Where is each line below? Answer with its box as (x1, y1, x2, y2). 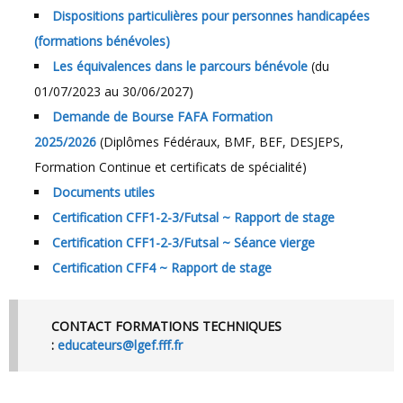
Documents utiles (52, 183, 155, 201)
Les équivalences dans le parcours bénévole (52, 57, 308, 75)
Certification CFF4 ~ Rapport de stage (52, 258, 272, 276)
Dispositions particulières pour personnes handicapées (52, 6, 370, 24)
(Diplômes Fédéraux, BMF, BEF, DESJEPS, (96, 132, 344, 150)
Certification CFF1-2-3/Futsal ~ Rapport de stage (52, 208, 335, 226)
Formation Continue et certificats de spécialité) (34, 157, 307, 175)
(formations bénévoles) (34, 31, 170, 49)
